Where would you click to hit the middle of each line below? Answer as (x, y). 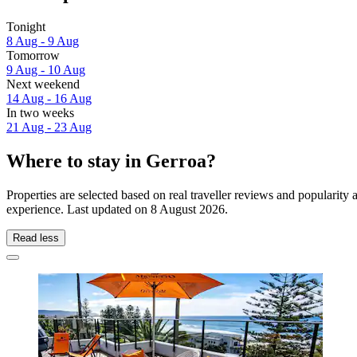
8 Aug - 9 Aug (43, 41)
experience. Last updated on (78, 209)
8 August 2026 (188, 209)
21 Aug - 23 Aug (49, 127)
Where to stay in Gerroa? (111, 161)
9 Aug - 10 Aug (46, 70)
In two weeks (40, 113)
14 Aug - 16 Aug (49, 99)
